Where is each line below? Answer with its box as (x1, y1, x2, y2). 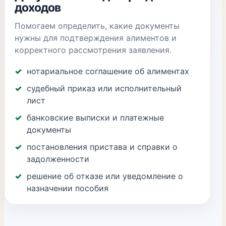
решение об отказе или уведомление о (27, 171, 183, 181)
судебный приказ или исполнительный (27, 83, 182, 93)
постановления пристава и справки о (27, 142, 178, 152)
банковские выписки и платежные (27, 112, 164, 123)
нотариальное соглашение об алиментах (27, 66, 189, 76)
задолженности (27, 154, 89, 164)
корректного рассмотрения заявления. (15, 45, 172, 55)
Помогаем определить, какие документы (15, 21, 180, 31)
